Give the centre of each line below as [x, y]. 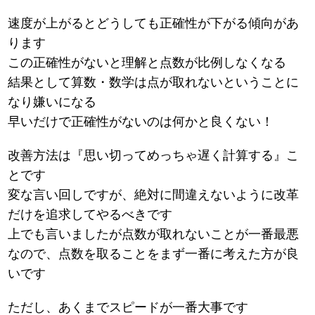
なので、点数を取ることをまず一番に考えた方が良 [154, 254]
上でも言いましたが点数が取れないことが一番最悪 [154, 234]
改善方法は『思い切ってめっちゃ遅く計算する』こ [154, 156]
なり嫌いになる [52, 102]
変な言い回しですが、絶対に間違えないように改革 [154, 195]
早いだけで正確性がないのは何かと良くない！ [141, 122]
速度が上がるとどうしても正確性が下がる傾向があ [154, 24]
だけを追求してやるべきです [90, 215]
